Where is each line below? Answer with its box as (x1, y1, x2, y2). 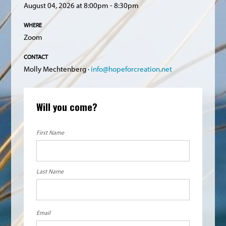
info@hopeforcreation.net (91, 64, 173, 74)
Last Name (36, 167, 64, 176)
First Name (36, 129, 65, 137)
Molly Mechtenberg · (24, 64, 91, 74)
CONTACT (24, 53, 48, 61)
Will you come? (36, 99, 98, 114)
